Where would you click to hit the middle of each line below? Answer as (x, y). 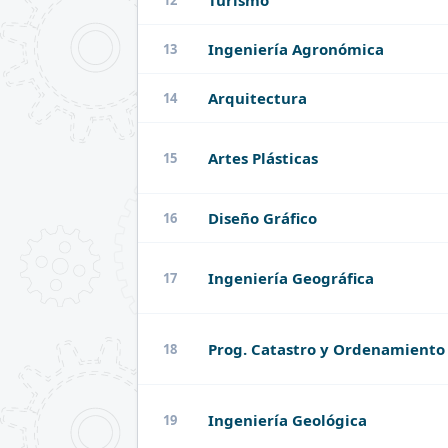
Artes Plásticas (263, 158)
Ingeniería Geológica (287, 420)
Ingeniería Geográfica (291, 278)
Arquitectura (257, 98)
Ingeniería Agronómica (296, 49)
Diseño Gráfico (262, 218)
